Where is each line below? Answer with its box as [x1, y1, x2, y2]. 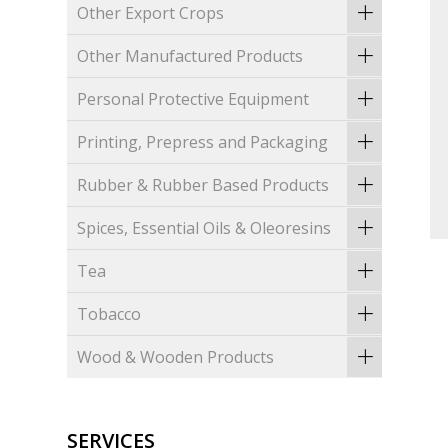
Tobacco [77, 303, 142, 326]
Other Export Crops [77, 2, 225, 25]
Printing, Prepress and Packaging [77, 131, 329, 154]
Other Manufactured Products [77, 45, 304, 68]
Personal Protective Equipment [77, 88, 310, 111]
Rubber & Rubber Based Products [77, 174, 330, 197]
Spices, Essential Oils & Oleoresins [77, 217, 332, 240]
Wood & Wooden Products [77, 346, 275, 369]
